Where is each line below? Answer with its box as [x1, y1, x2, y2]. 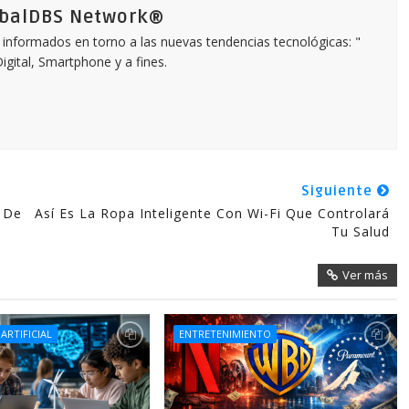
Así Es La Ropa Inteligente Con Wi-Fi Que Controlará [34, 204, 390, 222]
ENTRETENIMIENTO [178, 327, 271, 341]
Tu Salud [330, 223, 390, 240]
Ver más [341, 267, 388, 283]
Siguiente [300, 183, 377, 199]
